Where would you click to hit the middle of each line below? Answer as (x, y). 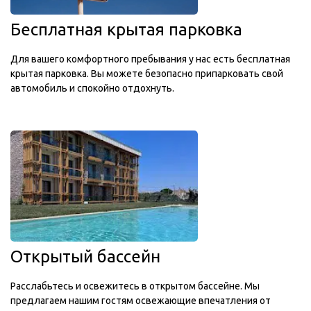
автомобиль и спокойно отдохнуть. (92, 88)
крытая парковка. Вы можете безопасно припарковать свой (147, 74)
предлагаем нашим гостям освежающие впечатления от (141, 301)
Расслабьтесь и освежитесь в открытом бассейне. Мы (135, 286)
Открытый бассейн (85, 257)
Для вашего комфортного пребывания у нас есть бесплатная (150, 59)
